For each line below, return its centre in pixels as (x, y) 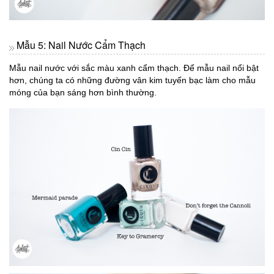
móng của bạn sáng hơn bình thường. (83, 93)
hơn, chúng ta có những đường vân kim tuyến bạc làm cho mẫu (132, 80)
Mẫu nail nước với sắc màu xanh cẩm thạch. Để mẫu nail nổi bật (134, 68)
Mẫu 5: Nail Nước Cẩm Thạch (81, 45)
